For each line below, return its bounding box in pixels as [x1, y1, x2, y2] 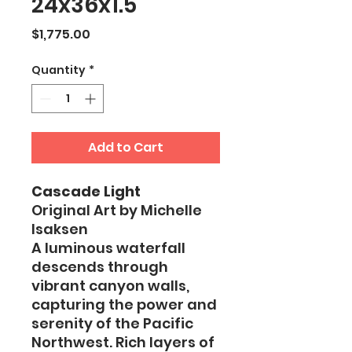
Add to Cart [88, 138, 163, 156]
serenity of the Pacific [31, 313, 193, 333]
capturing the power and [31, 295, 217, 314]
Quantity [31, 62, 86, 78]
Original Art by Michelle [31, 200, 202, 220]
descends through [31, 257, 168, 277]
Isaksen [31, 219, 88, 239]
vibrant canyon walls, [31, 276, 189, 295]
